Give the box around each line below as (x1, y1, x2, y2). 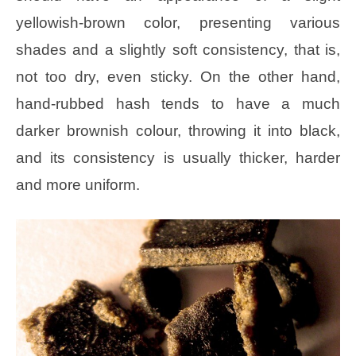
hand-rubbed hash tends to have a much (16, 95, 340, 113)
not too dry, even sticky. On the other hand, (16, 68, 340, 86)
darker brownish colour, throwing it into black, (16, 122, 340, 140)
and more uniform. (16, 176, 140, 194)
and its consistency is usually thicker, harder (16, 149, 340, 167)
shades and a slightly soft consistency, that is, (16, 41, 340, 59)
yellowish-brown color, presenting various (16, 14, 340, 32)
